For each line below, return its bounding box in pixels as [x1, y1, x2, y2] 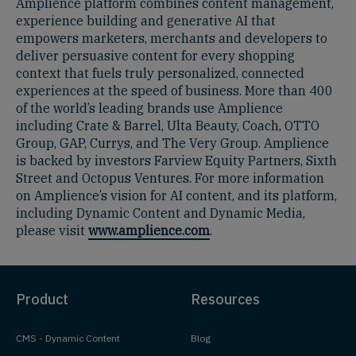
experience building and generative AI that [16, 12, 276, 29]
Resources [191, 290, 260, 308]
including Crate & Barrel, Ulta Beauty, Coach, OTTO [16, 117, 319, 133]
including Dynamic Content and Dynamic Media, [16, 204, 305, 221]
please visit [16, 222, 88, 238]
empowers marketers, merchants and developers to [16, 29, 327, 46]
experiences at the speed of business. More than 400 [16, 82, 333, 99]
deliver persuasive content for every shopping [16, 47, 295, 64]
